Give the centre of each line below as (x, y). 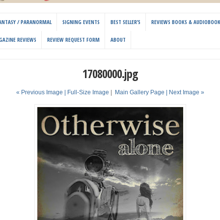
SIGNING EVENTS (81, 22)
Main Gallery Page (139, 93)
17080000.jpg (110, 74)
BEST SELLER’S (125, 22)
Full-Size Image (88, 93)
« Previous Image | (41, 93)
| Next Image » (185, 93)
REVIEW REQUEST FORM (73, 40)
